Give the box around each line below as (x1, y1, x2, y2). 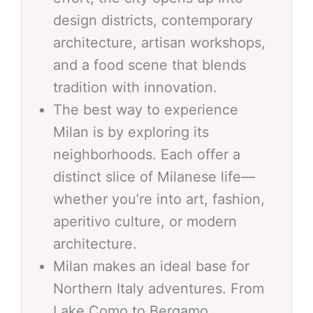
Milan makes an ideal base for (53, 257, 249, 275)
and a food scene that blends (53, 56, 246, 73)
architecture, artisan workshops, (53, 34, 265, 51)
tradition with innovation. (53, 78, 217, 96)
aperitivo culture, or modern (53, 212, 237, 230)
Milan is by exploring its (53, 123, 209, 140)
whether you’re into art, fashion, (53, 190, 265, 208)
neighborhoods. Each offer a (53, 145, 240, 163)
